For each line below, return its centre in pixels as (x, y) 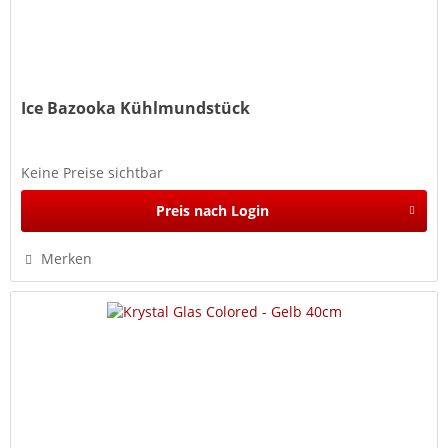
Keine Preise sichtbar (92, 172)
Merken (67, 258)
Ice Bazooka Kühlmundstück (136, 107)
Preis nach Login (212, 210)
